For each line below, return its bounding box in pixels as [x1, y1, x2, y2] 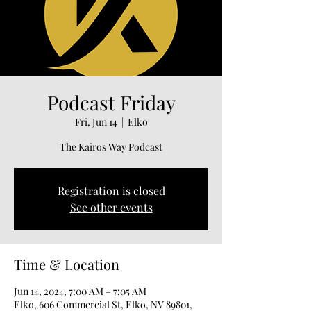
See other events [69, 200, 153, 215]
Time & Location [14, 255, 119, 274]
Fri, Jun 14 [74, 115, 117, 128]
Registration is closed [57, 183, 165, 198]
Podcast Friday [47, 90, 176, 115]
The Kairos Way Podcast [60, 140, 162, 153]
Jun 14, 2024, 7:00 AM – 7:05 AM [14, 285, 146, 298]
